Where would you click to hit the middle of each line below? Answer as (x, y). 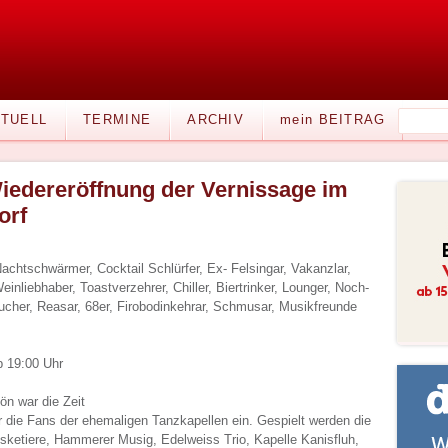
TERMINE (117, 119)
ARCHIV (216, 119)
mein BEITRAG (333, 119)
